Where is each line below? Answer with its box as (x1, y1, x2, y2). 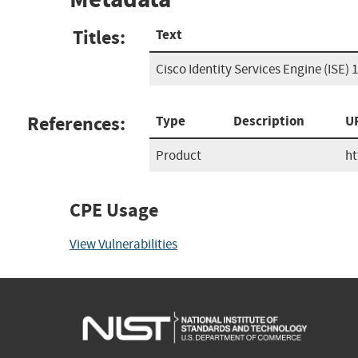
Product (156, 146, 201, 164)
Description (233, 111, 304, 130)
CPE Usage (70, 197, 158, 223)
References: (27, 110, 125, 137)
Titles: (73, 24, 125, 50)
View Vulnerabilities (70, 235, 177, 253)
